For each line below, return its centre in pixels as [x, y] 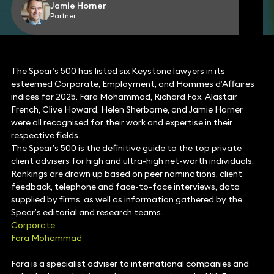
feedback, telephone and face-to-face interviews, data [125, 187]
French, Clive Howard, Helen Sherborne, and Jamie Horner [127, 110]
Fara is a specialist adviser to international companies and [130, 264]
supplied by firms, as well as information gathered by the [126, 200]
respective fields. [46, 135]
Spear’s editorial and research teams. [87, 213]
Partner [63, 16]
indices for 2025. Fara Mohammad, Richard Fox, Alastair [124, 97]
